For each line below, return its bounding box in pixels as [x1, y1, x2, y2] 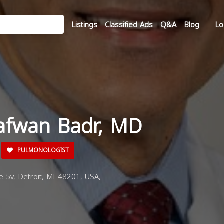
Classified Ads [105, 17, 153, 32]
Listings [71, 17, 97, 32]
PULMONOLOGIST [15, 145, 69, 156]
